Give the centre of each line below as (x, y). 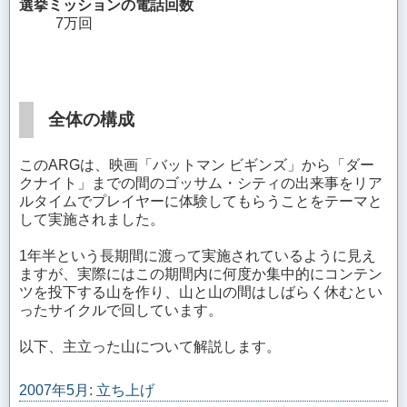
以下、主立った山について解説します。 (150, 346)
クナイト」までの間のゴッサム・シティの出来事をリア (201, 183)
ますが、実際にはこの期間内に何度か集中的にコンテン (201, 273)
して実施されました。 (92, 219)
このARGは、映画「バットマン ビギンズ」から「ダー (197, 164)
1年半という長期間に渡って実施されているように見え (198, 255)
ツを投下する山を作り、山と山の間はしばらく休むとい (201, 292)
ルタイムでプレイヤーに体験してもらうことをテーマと (201, 201)
